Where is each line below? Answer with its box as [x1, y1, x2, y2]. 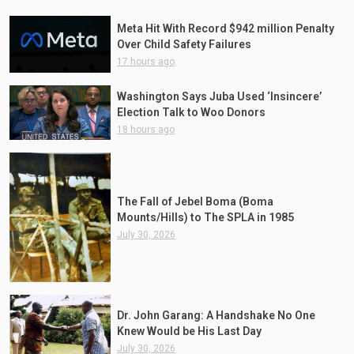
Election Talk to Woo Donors [117, 106, 265, 119]
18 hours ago [117, 124, 175, 136]
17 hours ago [117, 56, 175, 67]
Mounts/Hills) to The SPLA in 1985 [117, 210, 294, 224]
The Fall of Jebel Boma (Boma [117, 194, 273, 208]
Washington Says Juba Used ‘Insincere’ [117, 90, 322, 104]
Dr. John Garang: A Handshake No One [117, 309, 315, 322]
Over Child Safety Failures [117, 38, 251, 51]
